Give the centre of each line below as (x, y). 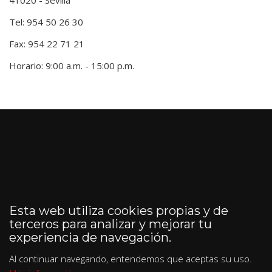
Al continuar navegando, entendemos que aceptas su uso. (131, 258)
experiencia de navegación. (90, 237)
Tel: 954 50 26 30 (46, 22)
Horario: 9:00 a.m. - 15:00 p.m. (72, 65)
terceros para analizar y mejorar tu (110, 224)
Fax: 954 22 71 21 (47, 43)
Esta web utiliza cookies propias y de (119, 210)
